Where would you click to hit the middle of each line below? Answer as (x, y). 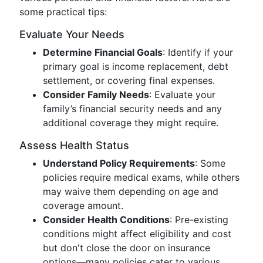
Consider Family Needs (96, 95)
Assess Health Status (74, 145)
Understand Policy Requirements (119, 163)
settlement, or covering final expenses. (129, 80)
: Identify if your (198, 52)
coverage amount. (83, 205)
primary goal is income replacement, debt (136, 66)
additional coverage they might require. (131, 123)
